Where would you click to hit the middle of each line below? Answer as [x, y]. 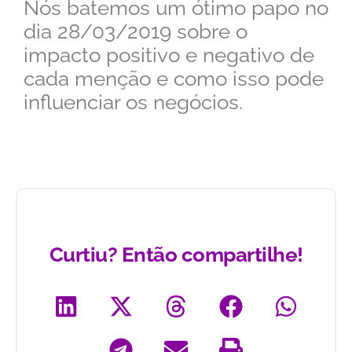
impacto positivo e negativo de [169, 55]
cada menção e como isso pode [174, 79]
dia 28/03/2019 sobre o [136, 31]
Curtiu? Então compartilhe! [176, 255]
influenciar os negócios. [133, 102]
